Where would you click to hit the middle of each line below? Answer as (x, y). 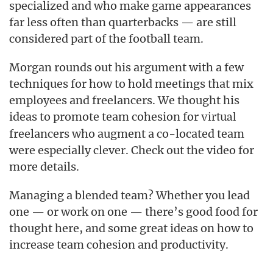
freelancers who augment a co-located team (127, 134)
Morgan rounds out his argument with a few (126, 67)
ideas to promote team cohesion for (105, 117)
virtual (219, 117)
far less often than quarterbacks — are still (123, 22)
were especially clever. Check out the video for (132, 150)
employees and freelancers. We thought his (124, 100)
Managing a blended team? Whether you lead (129, 195)
